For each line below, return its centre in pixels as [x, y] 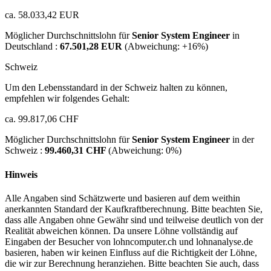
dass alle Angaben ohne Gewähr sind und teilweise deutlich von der [134, 220]
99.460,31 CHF [77, 151]
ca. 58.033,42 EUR [42, 15]
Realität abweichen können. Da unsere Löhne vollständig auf [121, 230]
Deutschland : [32, 47]
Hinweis [21, 174]
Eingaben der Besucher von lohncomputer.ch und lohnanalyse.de [129, 241]
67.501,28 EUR [92, 47]
